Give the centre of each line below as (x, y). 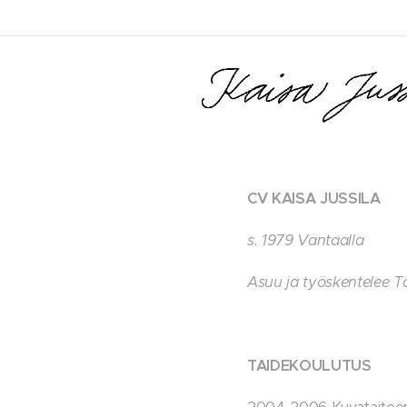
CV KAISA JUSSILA (316, 199)
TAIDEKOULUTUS (312, 366)
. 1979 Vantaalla (311, 240)
